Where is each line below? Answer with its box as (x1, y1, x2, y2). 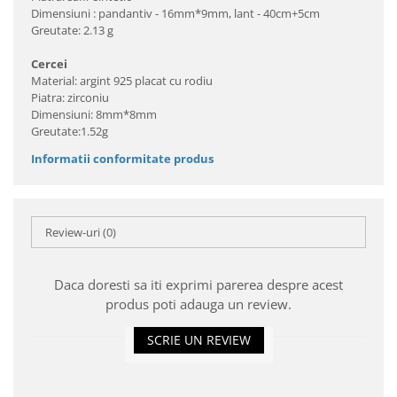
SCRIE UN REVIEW (146, 331, 251, 348)
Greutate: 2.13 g (31, 22, 113, 38)
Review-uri (45, 224, 103, 240)
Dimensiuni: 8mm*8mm (31, 106, 157, 122)
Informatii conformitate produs (31, 151, 214, 167)
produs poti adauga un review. (105, 295, 292, 313)
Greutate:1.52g (31, 123, 108, 139)
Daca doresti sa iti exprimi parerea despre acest (54, 276, 343, 293)
